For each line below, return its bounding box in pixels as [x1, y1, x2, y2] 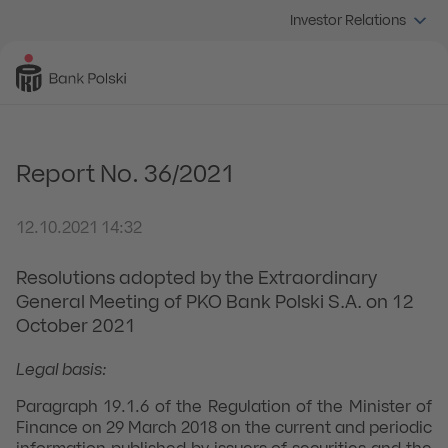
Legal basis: [16, 364, 107, 378]
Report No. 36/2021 [16, 165, 235, 187]
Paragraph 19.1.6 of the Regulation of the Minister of [16, 401, 432, 415]
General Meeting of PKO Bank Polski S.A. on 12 [16, 295, 414, 312]
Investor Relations [290, 14, 406, 28]
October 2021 [16, 319, 136, 336]
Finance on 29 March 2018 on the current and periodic [16, 422, 432, 436]
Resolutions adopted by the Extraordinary [16, 271, 377, 288]
